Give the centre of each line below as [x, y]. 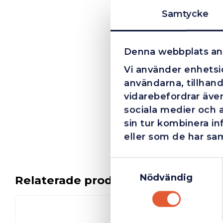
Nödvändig [166, 177]
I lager [136, 210]
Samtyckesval [143, 164]
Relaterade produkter [80, 180]
